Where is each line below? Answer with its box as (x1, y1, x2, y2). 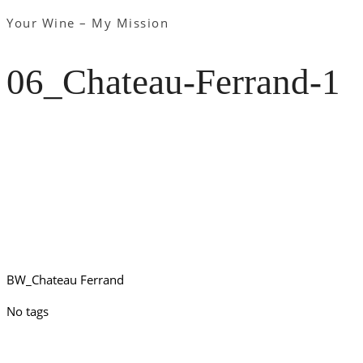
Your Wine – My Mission (6, 15, 169, 31)
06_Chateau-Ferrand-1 (6, 62, 340, 103)
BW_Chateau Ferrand (6, 271, 124, 288)
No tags (6, 302, 49, 319)
